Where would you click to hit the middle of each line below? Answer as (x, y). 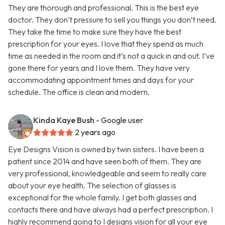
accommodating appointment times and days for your (101, 80)
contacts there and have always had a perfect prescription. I (110, 210)
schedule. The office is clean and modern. (79, 92)
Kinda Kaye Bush (64, 120)
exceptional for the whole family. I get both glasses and (102, 198)
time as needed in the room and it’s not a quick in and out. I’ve (111, 56)
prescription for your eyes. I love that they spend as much (106, 44)
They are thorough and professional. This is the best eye (103, 8)
